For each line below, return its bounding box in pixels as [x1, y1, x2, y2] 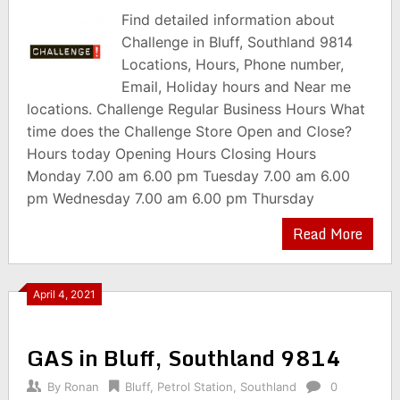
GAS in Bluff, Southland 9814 [26, 340, 341, 375]
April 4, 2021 [32, 287, 96, 301]
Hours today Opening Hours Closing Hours [26, 145, 316, 162]
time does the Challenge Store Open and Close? [26, 122, 352, 140]
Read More [293, 222, 363, 246]
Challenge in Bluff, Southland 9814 [121, 33, 354, 51]
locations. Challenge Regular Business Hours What [26, 100, 365, 118]
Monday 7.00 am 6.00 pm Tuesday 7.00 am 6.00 [26, 167, 350, 185]
